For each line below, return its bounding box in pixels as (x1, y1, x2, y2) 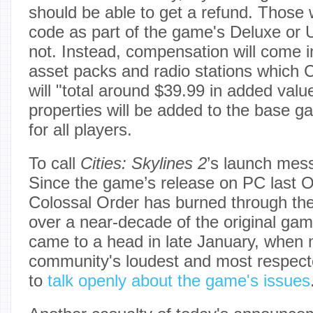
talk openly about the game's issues (48, 270, 310, 290)
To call (29, 153, 80, 173)
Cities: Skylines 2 (80, 153, 207, 173)
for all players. (29, 119, 132, 139)
